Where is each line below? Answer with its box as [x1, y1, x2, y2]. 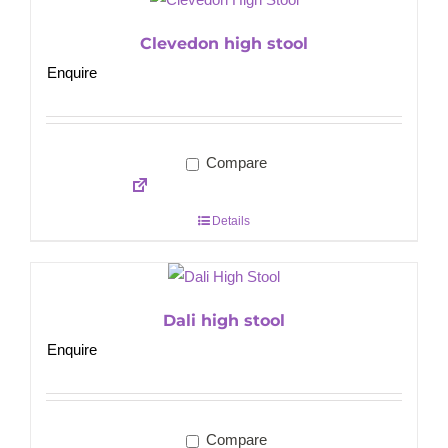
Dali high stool [163, 311, 285, 331]
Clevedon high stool [140, 34, 308, 54]
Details [212, 214, 250, 229]
